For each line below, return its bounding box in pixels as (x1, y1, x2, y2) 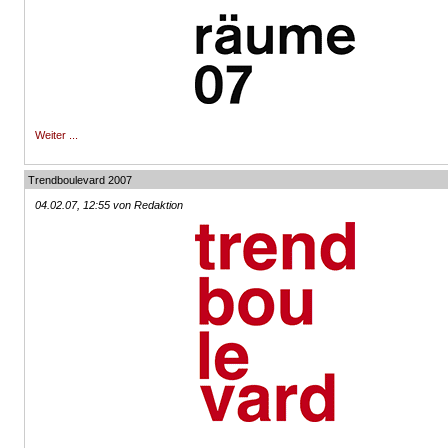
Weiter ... (35, 129, 79, 141)
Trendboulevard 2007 (28, 174, 133, 186)
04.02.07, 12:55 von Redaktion (35, 199, 184, 211)
